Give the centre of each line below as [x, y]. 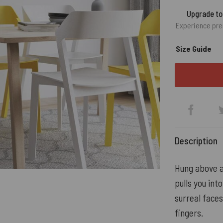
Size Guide [194, 49]
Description [196, 141]
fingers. [189, 213]
